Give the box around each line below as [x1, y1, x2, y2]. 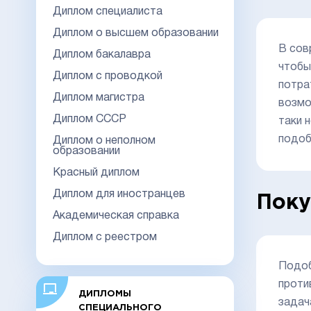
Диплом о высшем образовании [53, 28, 219, 38]
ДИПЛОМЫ [78, 289, 131, 298]
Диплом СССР [53, 114, 126, 124]
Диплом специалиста [53, 6, 162, 17]
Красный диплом [53, 167, 140, 178]
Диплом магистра [53, 92, 144, 103]
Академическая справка [53, 210, 179, 221]
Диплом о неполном [53, 135, 155, 146]
